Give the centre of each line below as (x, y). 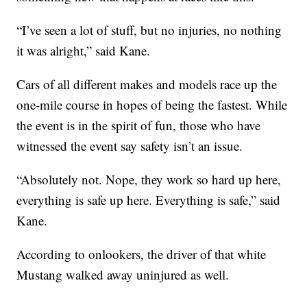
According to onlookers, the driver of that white (142, 254)
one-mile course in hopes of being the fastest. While (152, 105)
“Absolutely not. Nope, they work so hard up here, (149, 179)
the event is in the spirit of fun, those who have (139, 125)
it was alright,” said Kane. (84, 50)
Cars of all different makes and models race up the (147, 84)
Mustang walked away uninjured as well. (123, 274)
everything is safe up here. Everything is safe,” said (149, 200)
